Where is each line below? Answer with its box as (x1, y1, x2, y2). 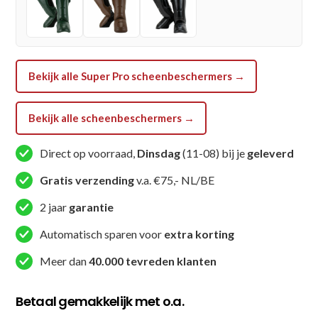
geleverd (247, 146, 295, 160)
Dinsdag (137, 146, 181, 160)
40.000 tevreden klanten (89, 253, 217, 268)
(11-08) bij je (180, 146, 248, 160)
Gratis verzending (40, 172, 135, 187)
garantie (69, 199, 114, 214)
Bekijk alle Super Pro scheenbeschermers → (28, 70, 245, 83)
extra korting (164, 226, 235, 241)
